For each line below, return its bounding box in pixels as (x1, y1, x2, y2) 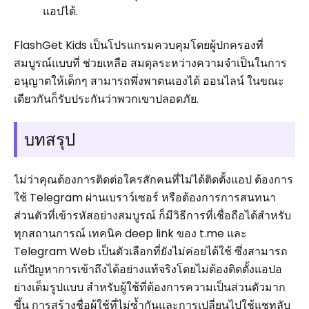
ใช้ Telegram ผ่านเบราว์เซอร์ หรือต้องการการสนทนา (14, 189, 276, 206)
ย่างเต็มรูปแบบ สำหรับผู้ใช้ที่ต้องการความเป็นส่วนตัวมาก (14, 279, 286, 295)
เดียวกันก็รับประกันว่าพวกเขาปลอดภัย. (14, 90, 199, 107)
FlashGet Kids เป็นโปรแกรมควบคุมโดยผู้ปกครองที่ (14, 37, 263, 53)
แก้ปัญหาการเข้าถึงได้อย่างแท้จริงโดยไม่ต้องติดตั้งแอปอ (14, 261, 282, 277)
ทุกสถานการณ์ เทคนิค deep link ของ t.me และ (14, 225, 247, 241)
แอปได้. (43, 3, 78, 19)
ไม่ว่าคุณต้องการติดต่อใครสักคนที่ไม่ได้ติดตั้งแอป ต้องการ (14, 171, 293, 188)
